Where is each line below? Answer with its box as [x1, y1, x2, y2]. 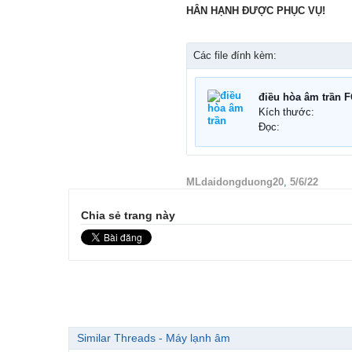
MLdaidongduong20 [186, 176, 284, 189]
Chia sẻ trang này [81, 209, 175, 222]
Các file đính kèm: [193, 49, 277, 62]
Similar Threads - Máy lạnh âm [77, 332, 230, 345]
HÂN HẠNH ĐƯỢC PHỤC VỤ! [186, 5, 325, 17]
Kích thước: [258, 106, 314, 119]
